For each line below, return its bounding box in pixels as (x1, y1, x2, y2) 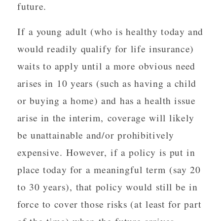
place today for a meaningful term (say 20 (17, 163, 201, 176)
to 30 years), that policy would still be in (17, 180, 198, 193)
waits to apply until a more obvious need (17, 59, 196, 73)
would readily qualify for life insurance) (17, 42, 194, 55)
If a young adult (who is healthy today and (17, 25, 204, 38)
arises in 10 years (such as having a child (17, 76, 197, 90)
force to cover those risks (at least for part (17, 197, 202, 211)
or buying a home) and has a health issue (17, 94, 196, 107)
